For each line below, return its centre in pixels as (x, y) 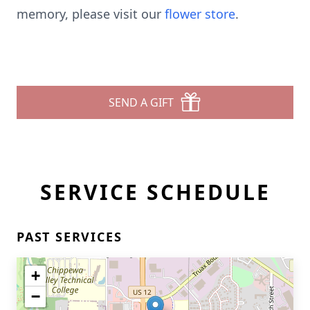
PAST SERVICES (70, 237)
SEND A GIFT (141, 102)
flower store (200, 14)
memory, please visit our (91, 14)
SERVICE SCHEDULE (155, 192)
